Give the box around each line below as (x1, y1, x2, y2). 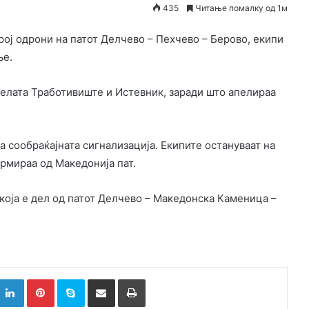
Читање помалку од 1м (193, 3, 288, 14)
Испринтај (144, 273, 190, 285)
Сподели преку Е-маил (114, 273, 137, 285)
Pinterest (53, 273, 93, 285)
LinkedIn (23, 273, 59, 285)
